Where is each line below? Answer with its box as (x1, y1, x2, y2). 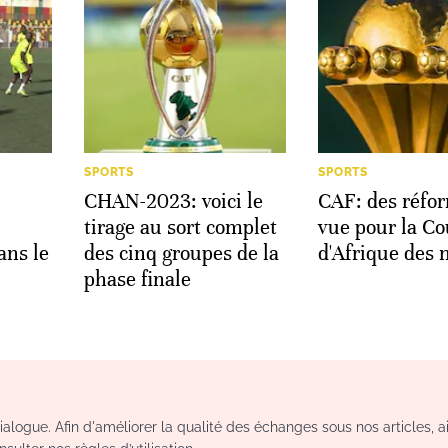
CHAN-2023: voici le (84, 188, 263, 214)
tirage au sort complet (84, 214, 277, 240)
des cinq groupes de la (84, 240, 279, 266)
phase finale (84, 266, 191, 292)
